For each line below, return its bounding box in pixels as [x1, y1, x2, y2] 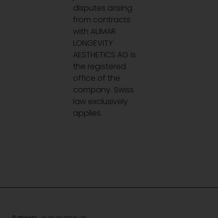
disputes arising [73, 2, 133, 14]
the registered [73, 60, 127, 72]
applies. [73, 107, 103, 119]
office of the [73, 72, 121, 84]
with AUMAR [73, 25, 116, 37]
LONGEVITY [73, 37, 113, 49]
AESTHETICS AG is [73, 49, 136, 60]
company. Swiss [73, 84, 134, 95]
